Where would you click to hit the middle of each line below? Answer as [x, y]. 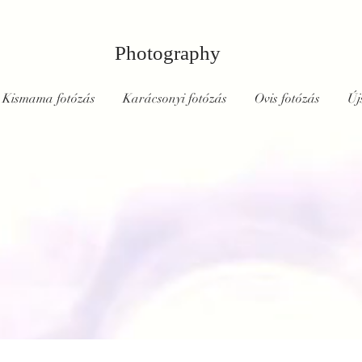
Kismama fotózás [49, 99]
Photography [168, 53]
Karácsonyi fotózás [175, 99]
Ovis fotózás [287, 99]
